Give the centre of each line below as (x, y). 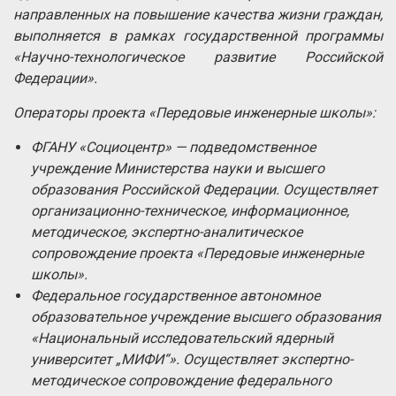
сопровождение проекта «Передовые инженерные (197, 254)
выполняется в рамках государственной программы (198, 36)
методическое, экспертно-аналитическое (167, 232)
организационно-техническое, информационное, (190, 211)
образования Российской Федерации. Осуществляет (204, 190)
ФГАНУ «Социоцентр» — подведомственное (173, 148)
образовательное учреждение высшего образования (206, 317)
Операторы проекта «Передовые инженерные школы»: (194, 113)
